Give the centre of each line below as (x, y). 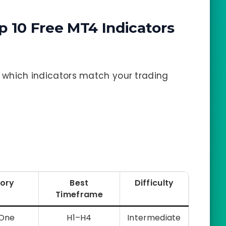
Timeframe (79, 195)
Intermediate (154, 218)
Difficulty (154, 183)
